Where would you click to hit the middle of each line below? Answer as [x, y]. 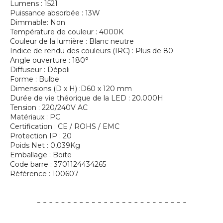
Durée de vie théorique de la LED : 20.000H [87, 98]
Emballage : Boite [41, 155]
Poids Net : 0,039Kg [45, 145]
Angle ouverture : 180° [49, 60]
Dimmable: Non [38, 22]
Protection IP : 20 [41, 136]
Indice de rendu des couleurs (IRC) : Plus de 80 [92, 51]
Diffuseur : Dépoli [40, 70]
